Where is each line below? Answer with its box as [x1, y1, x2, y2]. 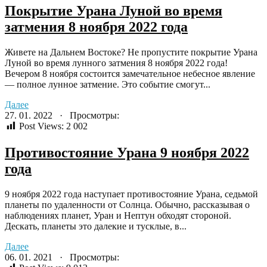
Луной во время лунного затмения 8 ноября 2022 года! [5, 57, 228, 68]
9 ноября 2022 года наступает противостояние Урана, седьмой [5, 188, 258, 199]
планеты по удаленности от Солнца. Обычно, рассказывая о [5, 199, 250, 210]
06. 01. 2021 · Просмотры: [5, 252, 119, 262]
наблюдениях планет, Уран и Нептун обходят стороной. [5, 210, 231, 221]
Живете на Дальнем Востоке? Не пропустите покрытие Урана [5, 46, 257, 57]
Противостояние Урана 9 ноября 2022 [5, 144, 249, 160]
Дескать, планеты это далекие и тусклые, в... [5, 221, 187, 231]
